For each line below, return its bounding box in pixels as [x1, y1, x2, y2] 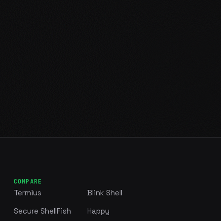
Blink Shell [87, 187, 122, 197]
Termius [13, 187, 41, 197]
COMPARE [13, 177, 42, 185]
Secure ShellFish [13, 206, 71, 216]
